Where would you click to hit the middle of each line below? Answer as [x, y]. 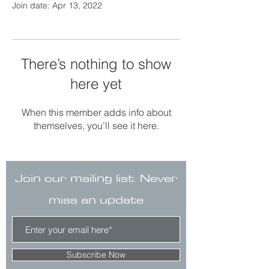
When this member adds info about [96, 112]
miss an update [96, 199]
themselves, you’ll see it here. [96, 125]
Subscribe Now [96, 255]
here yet [96, 84]
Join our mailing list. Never [96, 178]
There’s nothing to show [96, 64]
